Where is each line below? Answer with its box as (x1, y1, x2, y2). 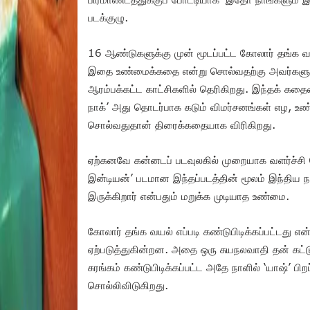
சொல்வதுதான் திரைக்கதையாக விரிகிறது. (88, 118, 275, 131)
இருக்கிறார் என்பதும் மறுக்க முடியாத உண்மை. (88, 189, 293, 202)
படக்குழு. (88, 10, 128, 24)
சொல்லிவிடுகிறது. (88, 278, 168, 291)
